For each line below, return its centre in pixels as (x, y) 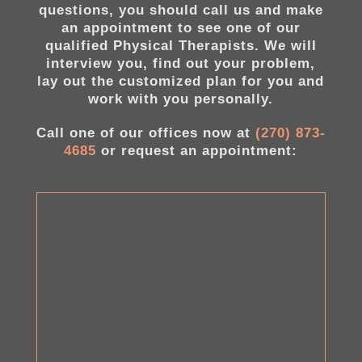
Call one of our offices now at (145, 133)
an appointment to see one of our (181, 27)
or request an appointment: (197, 150)
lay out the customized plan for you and (181, 81)
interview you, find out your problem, (181, 63)
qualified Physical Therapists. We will (181, 45)
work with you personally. (181, 99)
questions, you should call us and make (181, 10)
